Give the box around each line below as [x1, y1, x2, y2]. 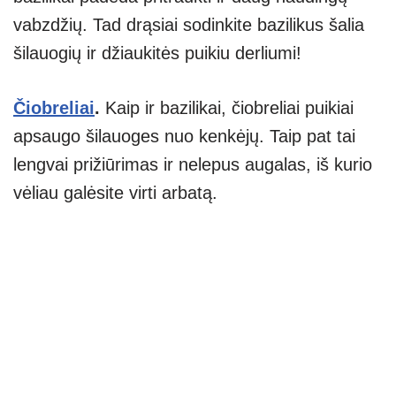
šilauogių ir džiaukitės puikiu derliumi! [13, 42, 301, 63]
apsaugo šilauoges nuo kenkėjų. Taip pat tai [13, 126, 355, 146]
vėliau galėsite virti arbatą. [13, 182, 217, 202]
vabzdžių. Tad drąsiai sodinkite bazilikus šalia [13, 14, 364, 34]
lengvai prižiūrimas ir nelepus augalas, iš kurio [13, 154, 372, 174]
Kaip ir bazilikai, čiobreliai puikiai [100, 97, 354, 118]
